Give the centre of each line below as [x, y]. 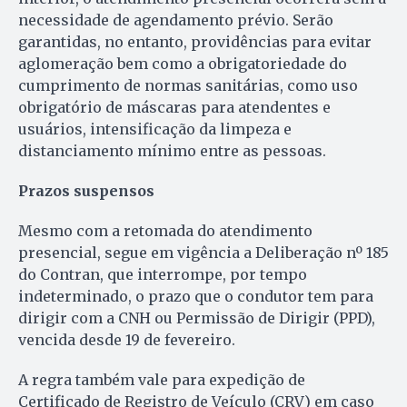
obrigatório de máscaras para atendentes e [174, 108]
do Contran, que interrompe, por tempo [163, 275]
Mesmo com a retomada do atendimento [165, 231]
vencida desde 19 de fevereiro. [127, 340]
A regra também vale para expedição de [162, 380]
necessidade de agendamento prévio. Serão [176, 20]
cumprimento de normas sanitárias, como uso [188, 86]
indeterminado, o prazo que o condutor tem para [196, 297]
